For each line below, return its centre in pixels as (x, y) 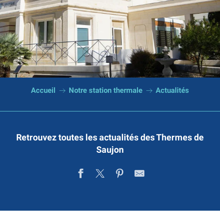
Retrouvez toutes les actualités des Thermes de (110, 137)
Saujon (110, 150)
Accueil (43, 90)
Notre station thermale (106, 90)
